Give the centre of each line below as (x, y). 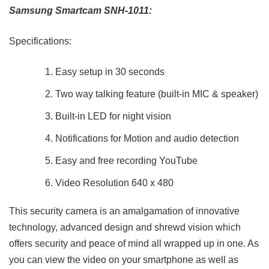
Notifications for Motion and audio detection (147, 139)
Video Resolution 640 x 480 (114, 183)
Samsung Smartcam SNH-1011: (80, 11)
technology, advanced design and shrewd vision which (125, 228)
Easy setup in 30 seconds (110, 72)
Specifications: (40, 41)
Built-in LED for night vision (113, 116)
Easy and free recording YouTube (126, 161)
